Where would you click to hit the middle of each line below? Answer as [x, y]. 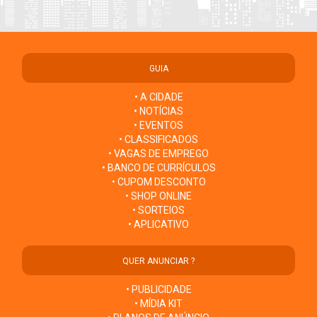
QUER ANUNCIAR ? [158, 261]
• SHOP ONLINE [158, 196]
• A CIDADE [158, 97]
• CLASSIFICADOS [158, 139]
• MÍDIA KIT [158, 303]
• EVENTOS [158, 125]
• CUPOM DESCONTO [158, 181]
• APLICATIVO [158, 224]
